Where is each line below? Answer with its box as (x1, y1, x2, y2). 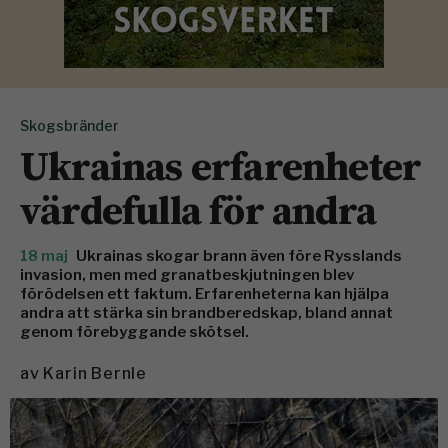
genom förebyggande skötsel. (20, 322, 249, 341)
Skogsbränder (20, 116, 119, 134)
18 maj (20, 246, 71, 265)
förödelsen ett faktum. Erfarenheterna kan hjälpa (20, 284, 389, 303)
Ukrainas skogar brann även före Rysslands (76, 246, 402, 265)
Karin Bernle (43, 363, 148, 383)
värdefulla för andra (20, 182, 377, 237)
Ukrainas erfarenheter (20, 138, 422, 193)
